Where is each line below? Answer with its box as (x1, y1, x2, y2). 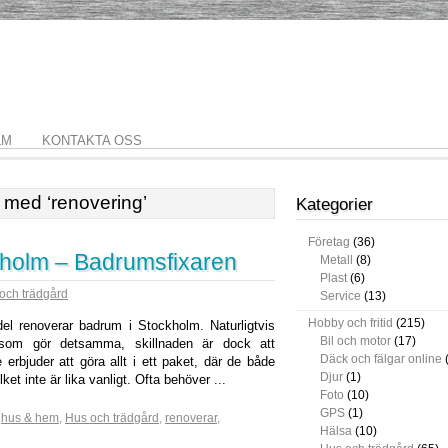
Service (320, 289, 361, 303)
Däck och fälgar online (320, 352, 442, 366)
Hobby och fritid (308, 316, 393, 330)
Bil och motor (320, 334, 391, 348)
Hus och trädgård (65, 411, 159, 425)
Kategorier (296, 195, 373, 214)
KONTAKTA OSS (42, 133, 142, 148)
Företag (308, 235, 350, 249)
